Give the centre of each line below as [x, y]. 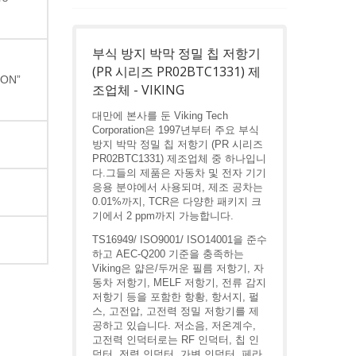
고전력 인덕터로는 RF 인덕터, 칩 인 [176, 340]
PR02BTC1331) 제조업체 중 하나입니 [179, 159]
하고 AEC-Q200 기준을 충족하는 [168, 254]
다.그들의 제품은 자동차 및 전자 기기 [179, 173]
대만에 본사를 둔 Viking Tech [160, 116]
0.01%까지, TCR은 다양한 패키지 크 [177, 201]
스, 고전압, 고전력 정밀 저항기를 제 [176, 311]
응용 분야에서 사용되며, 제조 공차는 [178, 187]
